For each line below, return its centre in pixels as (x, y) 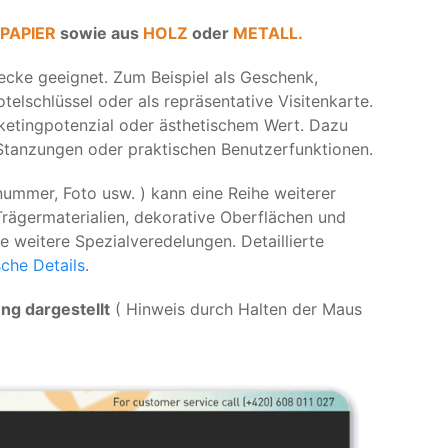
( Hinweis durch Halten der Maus (236, 309)
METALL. (268, 33)
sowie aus (101, 33)
